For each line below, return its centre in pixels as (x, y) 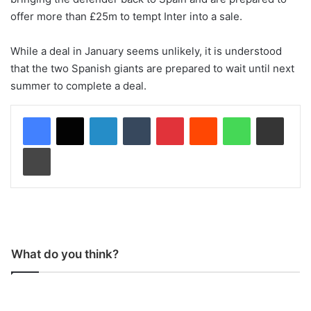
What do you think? (65, 254)
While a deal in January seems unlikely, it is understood (146, 51)
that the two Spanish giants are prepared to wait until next (152, 68)
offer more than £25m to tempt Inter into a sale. (126, 16)
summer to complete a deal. (78, 85)
